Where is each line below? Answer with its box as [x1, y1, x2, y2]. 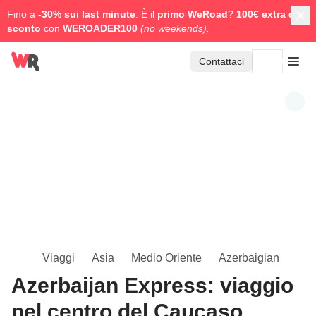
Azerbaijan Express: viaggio [11, 274, 293, 297]
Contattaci [199, 56, 244, 67]
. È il [135, 8, 157, 20]
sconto [7, 23, 41, 34]
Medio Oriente [131, 252, 202, 264]
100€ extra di [236, 8, 298, 20]
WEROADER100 [63, 23, 140, 34]
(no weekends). [140, 23, 209, 34]
